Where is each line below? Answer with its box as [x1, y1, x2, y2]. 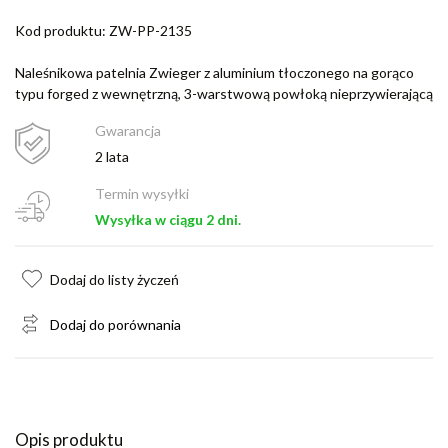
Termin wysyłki [94, 185, 189, 203]
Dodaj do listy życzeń [50, 271, 179, 289]
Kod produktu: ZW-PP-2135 [15, 22, 192, 40]
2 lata [94, 148, 129, 166]
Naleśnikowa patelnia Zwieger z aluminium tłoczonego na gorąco [15, 64, 414, 82]
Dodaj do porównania [50, 316, 181, 334]
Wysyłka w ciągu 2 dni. [94, 211, 241, 229]
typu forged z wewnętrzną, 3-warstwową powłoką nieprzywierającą [15, 85, 433, 103]
